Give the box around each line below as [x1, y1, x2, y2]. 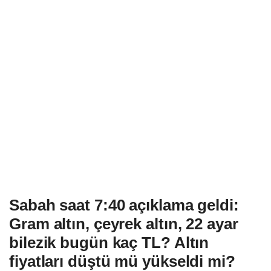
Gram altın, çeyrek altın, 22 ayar [9, 214, 238, 233]
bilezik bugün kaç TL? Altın [9, 233, 209, 252]
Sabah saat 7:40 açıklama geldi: [9, 195, 239, 214]
